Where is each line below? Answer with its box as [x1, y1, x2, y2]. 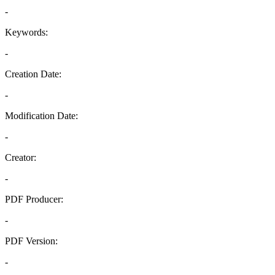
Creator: [5, 152, 36, 163]
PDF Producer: [5, 194, 63, 204]
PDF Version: [5, 236, 58, 246]
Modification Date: [5, 110, 78, 121]
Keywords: [5, 27, 48, 37]
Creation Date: [5, 69, 61, 79]
